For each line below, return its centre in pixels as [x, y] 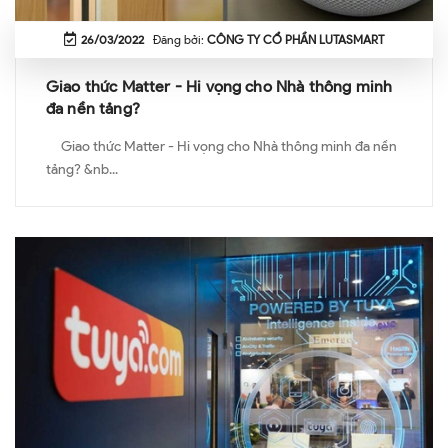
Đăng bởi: [175, 39]
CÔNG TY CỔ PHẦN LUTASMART [295, 39]
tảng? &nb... [82, 169]
